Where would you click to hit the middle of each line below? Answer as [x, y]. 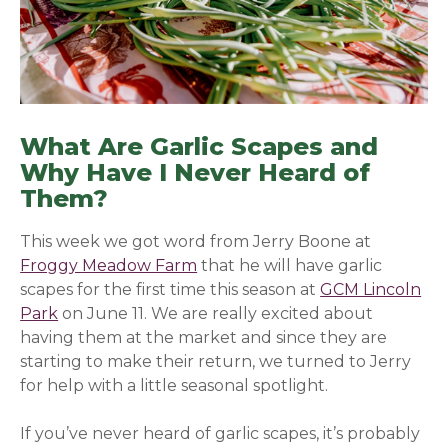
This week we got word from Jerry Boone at [196, 242]
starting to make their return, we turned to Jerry [216, 362]
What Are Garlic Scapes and [199, 147]
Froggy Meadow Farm [109, 266]
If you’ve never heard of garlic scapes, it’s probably [220, 434]
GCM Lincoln [371, 290]
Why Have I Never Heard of [195, 173]
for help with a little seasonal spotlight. [176, 386]
